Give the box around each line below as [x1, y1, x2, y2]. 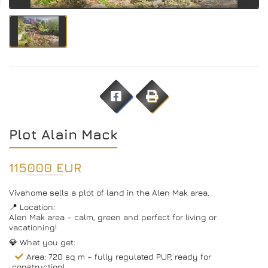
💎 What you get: [9, 236, 75, 247]
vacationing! [9, 222, 57, 233]
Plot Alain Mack [9, 126, 117, 142]
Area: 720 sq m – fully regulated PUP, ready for [26, 251, 211, 262]
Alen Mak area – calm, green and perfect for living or [9, 212, 217, 223]
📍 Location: [9, 202, 55, 212]
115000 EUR [9, 160, 81, 175]
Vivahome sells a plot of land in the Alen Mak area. [9, 187, 209, 197]
